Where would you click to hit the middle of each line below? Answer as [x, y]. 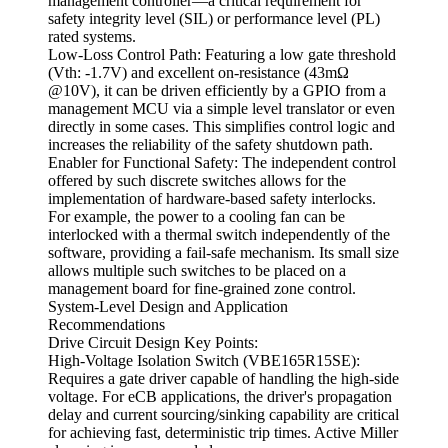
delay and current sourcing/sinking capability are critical [223, 415]
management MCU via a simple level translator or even [221, 109]
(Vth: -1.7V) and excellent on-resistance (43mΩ [198, 73]
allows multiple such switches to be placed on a [197, 271]
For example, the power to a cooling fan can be [196, 217]
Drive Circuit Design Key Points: [153, 343]
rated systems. [92, 37]
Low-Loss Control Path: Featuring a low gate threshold [222, 55]
